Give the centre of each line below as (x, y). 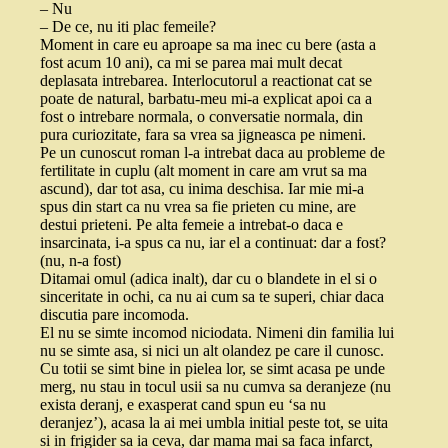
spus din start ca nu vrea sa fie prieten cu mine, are (198, 207)
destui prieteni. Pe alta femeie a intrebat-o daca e (191, 225)
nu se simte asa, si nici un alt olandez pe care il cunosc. (212, 351)
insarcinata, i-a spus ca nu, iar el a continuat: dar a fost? (213, 243)
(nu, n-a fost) (80, 261)
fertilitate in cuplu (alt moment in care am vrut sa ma (203, 171)
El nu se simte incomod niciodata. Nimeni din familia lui (217, 333)
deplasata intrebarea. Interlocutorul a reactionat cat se (206, 81)
